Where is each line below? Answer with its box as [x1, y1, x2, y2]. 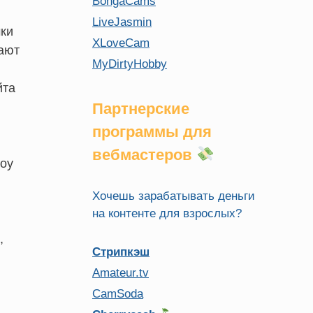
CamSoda [92, 287, 143, 300]
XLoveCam [92, 36, 150, 50]
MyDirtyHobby [92, 57, 167, 71]
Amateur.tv [92, 266, 149, 279]
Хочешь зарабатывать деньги [92, 189, 255, 203]
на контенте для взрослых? [92, 207, 242, 220]
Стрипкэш [92, 245, 150, 259]
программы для [92, 123, 212, 140]
